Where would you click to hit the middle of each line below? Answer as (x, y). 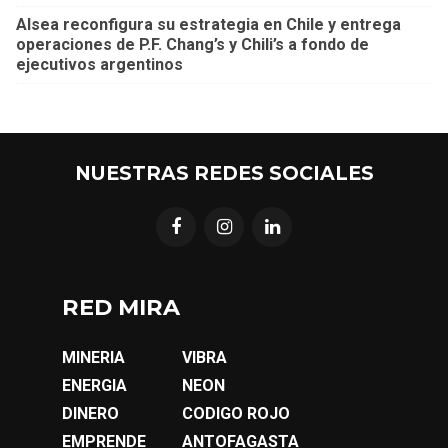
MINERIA (93, 357)
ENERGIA (94, 385)
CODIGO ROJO (236, 413)
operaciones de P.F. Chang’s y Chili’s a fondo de (192, 44)
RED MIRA (121, 306)
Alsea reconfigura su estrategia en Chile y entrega (208, 24)
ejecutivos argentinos (99, 64)
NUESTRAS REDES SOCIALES (224, 172)
